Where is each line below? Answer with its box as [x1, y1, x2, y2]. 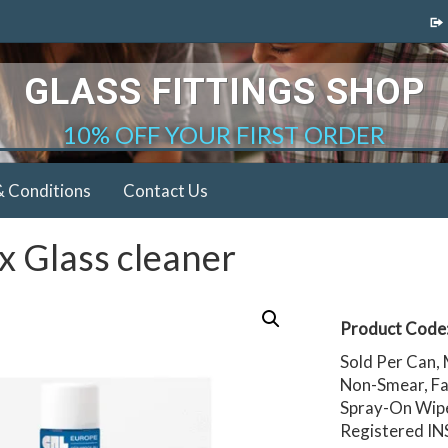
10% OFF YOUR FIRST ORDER [63, 120, 385, 149]
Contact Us [123, 179, 208, 201]
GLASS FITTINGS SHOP [23, 71, 425, 113]
